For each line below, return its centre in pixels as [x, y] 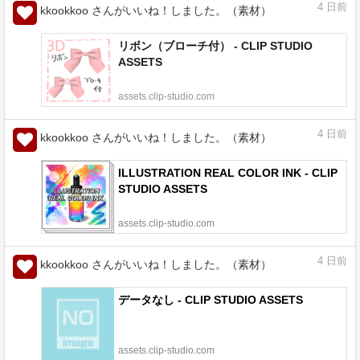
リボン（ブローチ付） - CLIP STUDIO [215, 46]
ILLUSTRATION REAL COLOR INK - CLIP [228, 173]
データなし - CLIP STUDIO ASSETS [211, 300]
